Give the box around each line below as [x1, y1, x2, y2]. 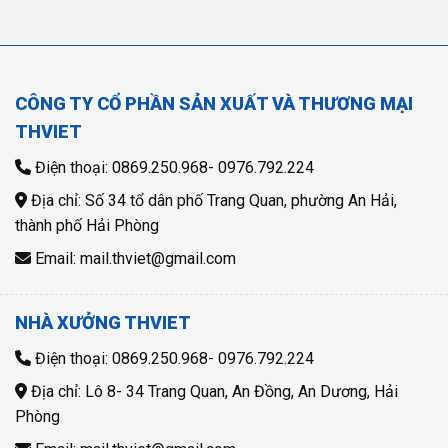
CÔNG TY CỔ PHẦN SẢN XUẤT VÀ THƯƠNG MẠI [15, 93, 413, 115]
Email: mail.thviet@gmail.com [31, 249, 236, 269]
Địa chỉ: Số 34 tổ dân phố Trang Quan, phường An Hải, [27, 191, 397, 211]
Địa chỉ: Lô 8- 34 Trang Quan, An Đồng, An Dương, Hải [27, 382, 398, 402]
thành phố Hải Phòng [15, 216, 159, 236]
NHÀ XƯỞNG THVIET [15, 312, 191, 334]
